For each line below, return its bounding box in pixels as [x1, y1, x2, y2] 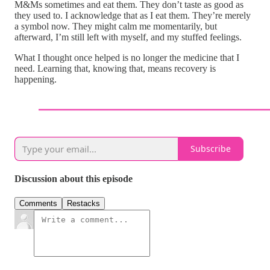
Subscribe [190, 143, 231, 155]
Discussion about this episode [14, 174, 133, 184]
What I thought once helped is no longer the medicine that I [14, 52, 239, 63]
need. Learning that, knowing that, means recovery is [14, 63, 216, 74]
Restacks [67, 199, 100, 209]
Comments [19, 199, 57, 209]
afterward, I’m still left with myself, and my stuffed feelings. [14, 31, 242, 42]
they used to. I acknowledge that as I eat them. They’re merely [14, 10, 251, 20]
